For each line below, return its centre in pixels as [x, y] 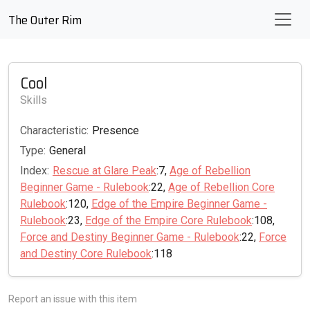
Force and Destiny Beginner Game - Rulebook [130, 237]
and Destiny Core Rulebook [86, 253]
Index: [35, 170]
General [67, 150]
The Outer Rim [45, 20]
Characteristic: [54, 130]
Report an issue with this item [73, 299]
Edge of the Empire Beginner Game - [179, 203]
